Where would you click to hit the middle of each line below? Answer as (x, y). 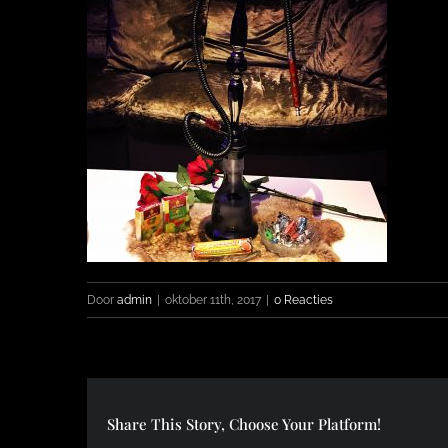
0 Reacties (303, 300)
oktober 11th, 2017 (213, 300)
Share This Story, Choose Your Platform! (244, 424)
